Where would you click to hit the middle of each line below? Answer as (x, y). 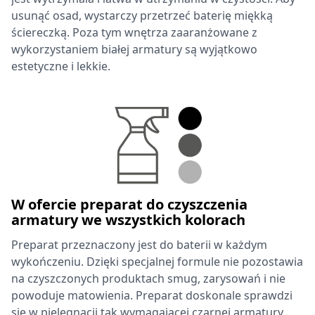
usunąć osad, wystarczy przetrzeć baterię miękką (142, 15)
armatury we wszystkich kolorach (128, 220)
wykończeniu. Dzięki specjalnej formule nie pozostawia (157, 262)
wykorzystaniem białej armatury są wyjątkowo (134, 49)
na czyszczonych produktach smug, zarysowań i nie (148, 278)
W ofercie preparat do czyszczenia (129, 204)
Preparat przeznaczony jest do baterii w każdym (139, 245)
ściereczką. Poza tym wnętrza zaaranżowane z (134, 32)
